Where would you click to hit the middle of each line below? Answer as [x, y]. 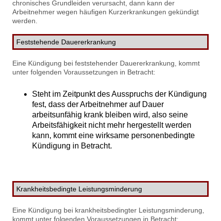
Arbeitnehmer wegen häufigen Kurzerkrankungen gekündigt [106, 12]
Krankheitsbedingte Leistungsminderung [79, 189]
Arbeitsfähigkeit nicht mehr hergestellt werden [112, 125]
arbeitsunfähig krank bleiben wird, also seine [110, 115]
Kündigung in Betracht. [72, 146]
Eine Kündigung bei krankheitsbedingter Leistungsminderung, [108, 210]
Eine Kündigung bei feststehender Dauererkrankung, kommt [106, 63]
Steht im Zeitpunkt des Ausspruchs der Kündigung [119, 94]
